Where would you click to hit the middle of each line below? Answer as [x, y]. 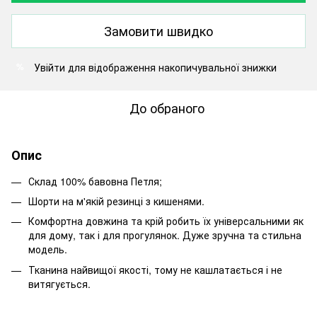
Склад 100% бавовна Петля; [95, 181]
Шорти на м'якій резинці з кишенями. [116, 201]
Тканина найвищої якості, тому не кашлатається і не [155, 269]
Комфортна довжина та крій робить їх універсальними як [166, 221]
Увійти [50, 67]
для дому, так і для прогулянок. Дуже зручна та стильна [165, 235]
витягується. [59, 283]
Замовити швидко [158, 31]
